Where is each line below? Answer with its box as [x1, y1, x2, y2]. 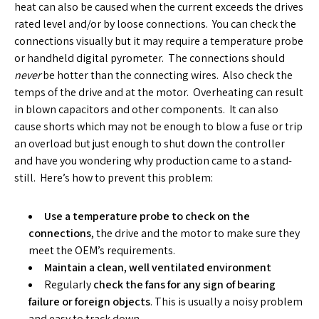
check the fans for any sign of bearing [93, 277, 276, 292]
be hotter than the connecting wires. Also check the [41, 68, 293, 83]
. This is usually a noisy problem [150, 294, 303, 309]
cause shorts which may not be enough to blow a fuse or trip [14, 119, 303, 134]
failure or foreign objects [28, 294, 150, 309]
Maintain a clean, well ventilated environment [44, 260, 271, 275]
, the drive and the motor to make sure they [91, 226, 300, 241]
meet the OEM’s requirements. [28, 243, 175, 258]
